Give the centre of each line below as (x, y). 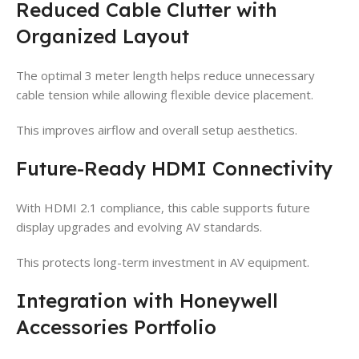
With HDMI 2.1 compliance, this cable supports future (163, 207)
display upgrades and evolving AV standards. (139, 226)
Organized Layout (103, 36)
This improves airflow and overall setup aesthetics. (157, 129)
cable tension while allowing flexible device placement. (165, 94)
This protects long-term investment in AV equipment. (163, 262)
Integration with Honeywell (147, 300)
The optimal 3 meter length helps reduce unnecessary (165, 75)
